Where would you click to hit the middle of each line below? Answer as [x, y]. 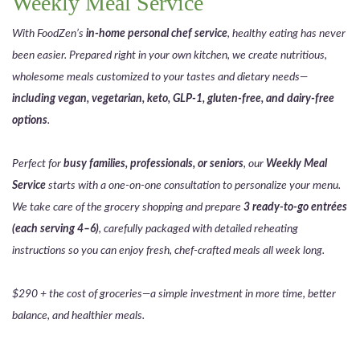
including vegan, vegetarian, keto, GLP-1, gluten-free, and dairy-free [173, 98]
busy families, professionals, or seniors [153, 163]
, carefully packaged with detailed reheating [198, 228]
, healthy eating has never [286, 33]
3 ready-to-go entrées [294, 207]
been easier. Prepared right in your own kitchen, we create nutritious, [170, 55]
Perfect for [38, 163]
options [30, 120]
